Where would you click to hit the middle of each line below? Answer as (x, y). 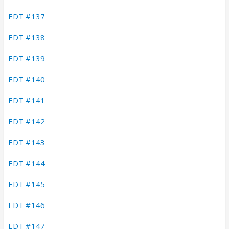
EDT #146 (27, 205)
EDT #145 (27, 184)
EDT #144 (27, 163)
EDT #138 (27, 37)
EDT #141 (27, 100)
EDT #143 (27, 142)
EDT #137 (27, 16)
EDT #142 (27, 121)
